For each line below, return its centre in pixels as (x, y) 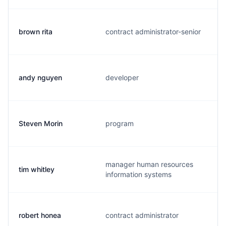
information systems (138, 174)
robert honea (40, 215)
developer (122, 77)
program (120, 123)
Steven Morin (41, 123)
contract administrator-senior (153, 32)
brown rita (36, 32)
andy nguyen (40, 77)
